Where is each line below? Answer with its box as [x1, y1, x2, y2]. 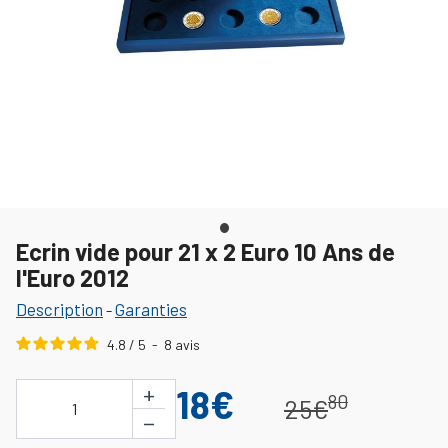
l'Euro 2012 [16, 262, 129, 292]
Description [16, 298, 103, 319]
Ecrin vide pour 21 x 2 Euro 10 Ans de [16, 236, 395, 266]
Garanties [115, 298, 187, 319]
